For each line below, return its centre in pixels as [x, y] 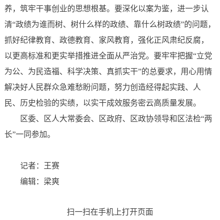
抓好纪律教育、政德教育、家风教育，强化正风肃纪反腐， [106, 40]
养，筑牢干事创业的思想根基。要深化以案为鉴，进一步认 [106, 9]
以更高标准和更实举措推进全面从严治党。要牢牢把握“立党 [108, 56]
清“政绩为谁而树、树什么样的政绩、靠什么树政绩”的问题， [110, 25]
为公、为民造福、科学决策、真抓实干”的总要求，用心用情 [108, 72]
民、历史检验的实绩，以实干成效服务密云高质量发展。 [102, 103]
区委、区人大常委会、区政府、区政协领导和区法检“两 [116, 119]
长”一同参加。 [29, 135]
